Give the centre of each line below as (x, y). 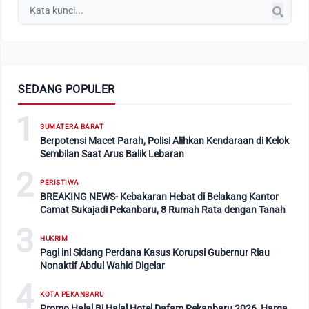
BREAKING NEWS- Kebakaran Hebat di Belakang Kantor (159, 196)
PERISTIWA (60, 182)
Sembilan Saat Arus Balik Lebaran (112, 153)
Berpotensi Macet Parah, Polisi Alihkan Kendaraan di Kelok (165, 140)
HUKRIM (54, 238)
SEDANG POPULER (67, 89)
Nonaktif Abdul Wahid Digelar (102, 265)
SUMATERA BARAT (72, 126)
